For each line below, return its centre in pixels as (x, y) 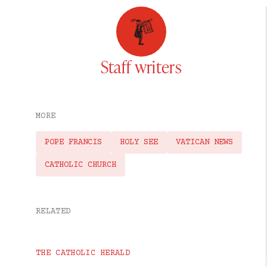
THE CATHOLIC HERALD (83, 254)
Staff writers (141, 67)
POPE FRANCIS (73, 143)
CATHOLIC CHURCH (80, 165)
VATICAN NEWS (204, 143)
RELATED (53, 212)
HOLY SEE (139, 143)
